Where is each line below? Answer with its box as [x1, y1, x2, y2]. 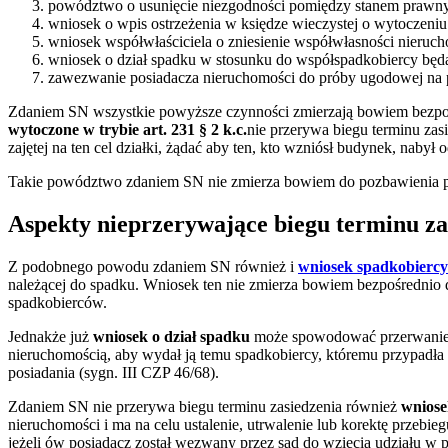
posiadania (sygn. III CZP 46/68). [8, 363, 219, 381]
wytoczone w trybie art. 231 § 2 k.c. [8, 121, 247, 139]
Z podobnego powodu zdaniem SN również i [8, 257, 298, 275]
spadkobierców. [8, 293, 107, 311]
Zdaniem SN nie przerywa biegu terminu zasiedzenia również [8, 397, 401, 415]
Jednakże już [8, 327, 93, 345]
